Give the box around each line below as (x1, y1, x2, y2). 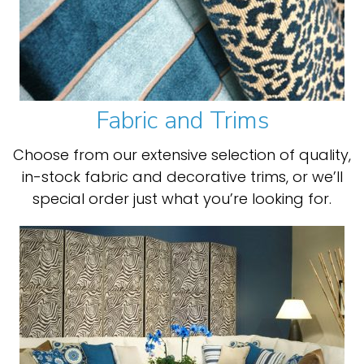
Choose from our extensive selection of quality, (13, 145, 351, 165)
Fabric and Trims (95, 104, 269, 137)
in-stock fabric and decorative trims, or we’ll (21, 167, 343, 187)
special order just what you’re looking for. (32, 188, 331, 209)
